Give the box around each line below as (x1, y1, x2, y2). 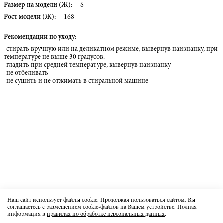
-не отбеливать (4, 70, 48, 77)
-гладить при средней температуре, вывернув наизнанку (4, 62, 171, 69)
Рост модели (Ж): (4, 14, 56, 21)
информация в (7, 211, 47, 217)
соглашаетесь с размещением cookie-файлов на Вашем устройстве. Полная (7, 204, 197, 210)
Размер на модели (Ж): (4, 2, 72, 9)
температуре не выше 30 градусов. (4, 54, 105, 61)
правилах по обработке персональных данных (47, 211, 165, 217)
